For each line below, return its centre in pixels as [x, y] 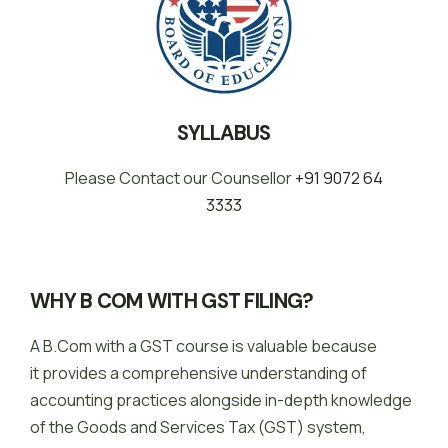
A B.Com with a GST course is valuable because [203, 346]
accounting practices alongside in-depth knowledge [221, 400]
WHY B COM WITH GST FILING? [172, 301]
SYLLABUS [224, 133]
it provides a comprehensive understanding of [198, 373]
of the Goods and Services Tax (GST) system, [198, 427]
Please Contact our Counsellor [180, 178]
